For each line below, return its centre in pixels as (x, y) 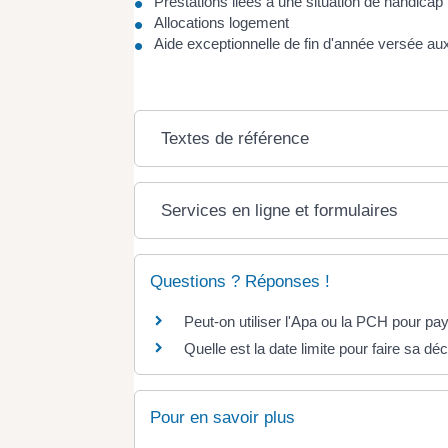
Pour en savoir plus (223, 417)
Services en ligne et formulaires (280, 211)
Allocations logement (222, 23)
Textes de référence (235, 139)
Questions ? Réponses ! (240, 282)
